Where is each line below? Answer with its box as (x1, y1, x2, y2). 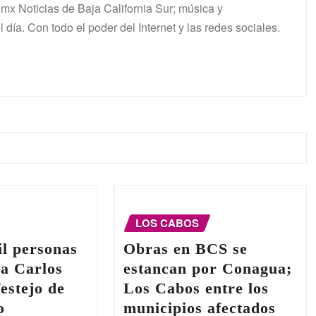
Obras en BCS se (123, 240, 248, 257)
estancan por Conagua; (123, 260, 292, 277)
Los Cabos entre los (123, 279, 269, 297)
